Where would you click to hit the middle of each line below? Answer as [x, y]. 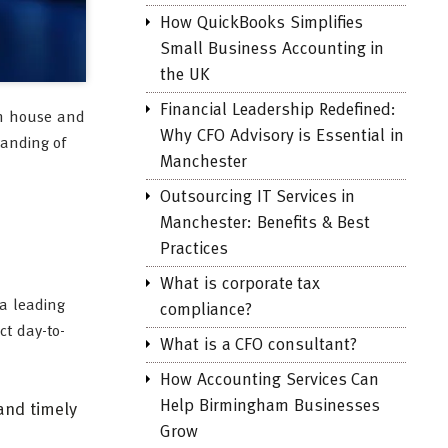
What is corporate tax [240, 284]
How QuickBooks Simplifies [261, 23]
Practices [194, 249]
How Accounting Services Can [270, 380]
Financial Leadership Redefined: [278, 110]
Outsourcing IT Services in [258, 197]
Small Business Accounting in [272, 49]
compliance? [206, 310]
